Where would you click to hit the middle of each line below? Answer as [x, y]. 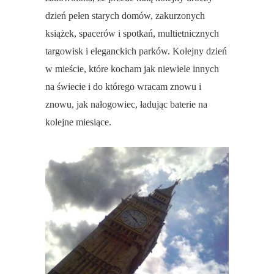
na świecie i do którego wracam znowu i [123, 87]
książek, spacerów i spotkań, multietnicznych [132, 34]
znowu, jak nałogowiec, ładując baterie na [126, 105]
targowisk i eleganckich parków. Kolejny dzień [136, 51]
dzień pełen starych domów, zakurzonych [125, 16]
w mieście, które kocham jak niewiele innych [132, 69]
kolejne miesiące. [78, 122]
